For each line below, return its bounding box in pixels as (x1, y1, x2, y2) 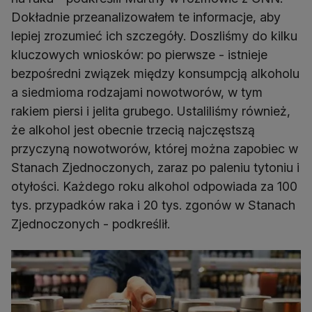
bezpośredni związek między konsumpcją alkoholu (11, 66, 299, 81)
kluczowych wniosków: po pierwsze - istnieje (11, 47, 267, 63)
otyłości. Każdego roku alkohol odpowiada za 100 (11, 179, 297, 194)
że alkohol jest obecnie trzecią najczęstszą (11, 123, 255, 138)
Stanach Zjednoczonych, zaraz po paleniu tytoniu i (11, 160, 299, 175)
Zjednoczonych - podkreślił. (11, 217, 170, 232)
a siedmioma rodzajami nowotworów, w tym (11, 85, 263, 100)
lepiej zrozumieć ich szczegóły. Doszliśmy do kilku (11, 29, 297, 44)
